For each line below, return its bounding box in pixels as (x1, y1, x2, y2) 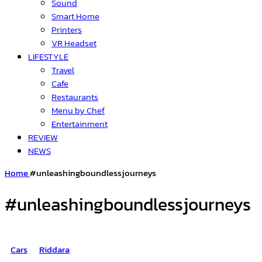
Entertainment (51, 117, 108, 130)
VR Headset (51, 36, 96, 50)
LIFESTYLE (28, 50, 68, 63)
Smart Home (51, 9, 99, 23)
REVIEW (28, 130, 58, 144)
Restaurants (51, 90, 98, 104)
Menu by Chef (51, 104, 105, 117)
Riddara (39, 243, 70, 257)
